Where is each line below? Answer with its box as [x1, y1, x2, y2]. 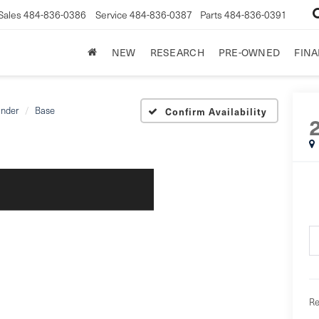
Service [95, 7, 128, 21]
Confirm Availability [165, 104, 267, 118]
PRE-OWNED [218, 45, 281, 59]
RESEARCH [150, 45, 204, 59]
